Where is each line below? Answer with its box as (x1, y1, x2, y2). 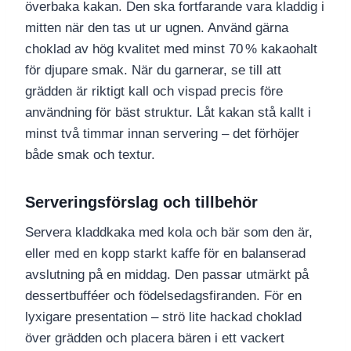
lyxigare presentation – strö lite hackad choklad (25, 309, 302, 325)
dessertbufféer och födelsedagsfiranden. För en (25, 288, 302, 304)
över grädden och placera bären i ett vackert (25, 331, 284, 346)
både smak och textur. (25, 147, 155, 163)
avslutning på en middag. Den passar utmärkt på (25, 267, 309, 283)
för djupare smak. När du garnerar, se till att (25, 63, 281, 78)
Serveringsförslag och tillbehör (25, 194, 258, 212)
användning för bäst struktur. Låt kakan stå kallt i (25, 105, 311, 121)
